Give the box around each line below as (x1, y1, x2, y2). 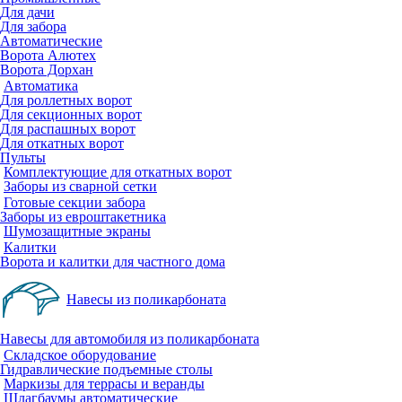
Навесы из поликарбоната (66, 291, 226, 307)
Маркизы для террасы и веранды (4, 376, 205, 391)
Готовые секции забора (4, 195, 145, 210)
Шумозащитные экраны (4, 223, 151, 239)
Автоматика (4, 78, 78, 93)
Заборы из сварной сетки (4, 179, 157, 194)
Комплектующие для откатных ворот (4, 164, 232, 179)
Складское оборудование (4, 347, 156, 363)
